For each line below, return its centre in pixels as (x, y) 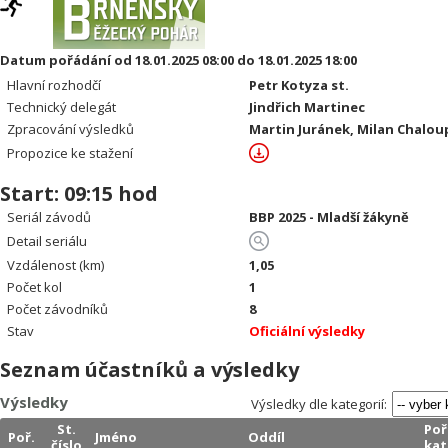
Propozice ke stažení (70, 153)
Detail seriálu (47, 241)
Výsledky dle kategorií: (319, 404)
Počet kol (35, 287)
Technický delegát (62, 107)
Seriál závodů (49, 217)
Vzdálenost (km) (56, 265)
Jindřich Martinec (307, 107)
